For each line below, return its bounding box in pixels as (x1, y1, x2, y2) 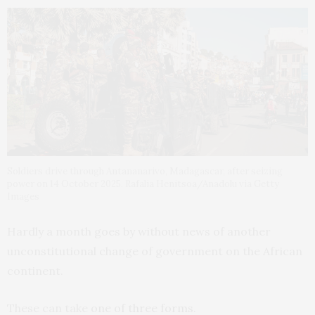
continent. (7, 263, 63, 278)
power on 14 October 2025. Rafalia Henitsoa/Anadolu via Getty (7, 177, 279, 190)
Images (7, 190, 39, 202)
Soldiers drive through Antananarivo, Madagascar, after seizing (7, 165, 283, 177)
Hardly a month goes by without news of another (7, 224, 271, 238)
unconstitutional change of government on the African (7, 243, 302, 258)
